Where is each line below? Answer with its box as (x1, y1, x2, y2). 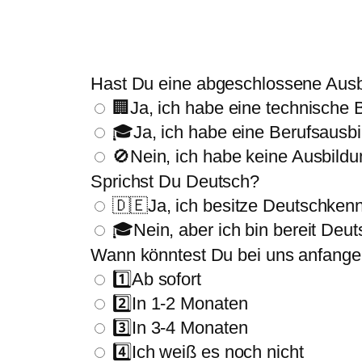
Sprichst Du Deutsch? (90, 171, 259, 192)
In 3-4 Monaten (131, 318, 248, 338)
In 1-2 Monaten (131, 293, 248, 314)
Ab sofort (131, 269, 201, 289)
